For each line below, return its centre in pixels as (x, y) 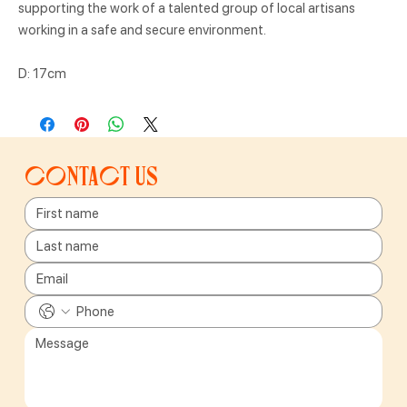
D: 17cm (42, 73)
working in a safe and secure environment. (142, 30)
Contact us (91, 176)
